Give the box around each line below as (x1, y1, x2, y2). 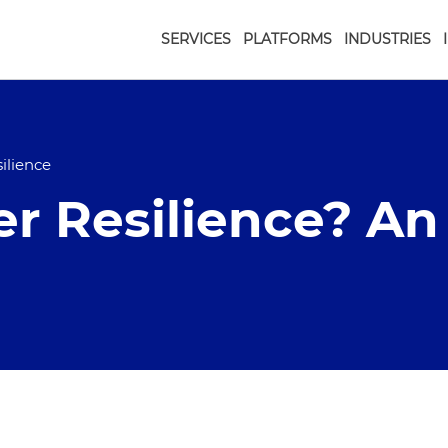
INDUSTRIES (344, 30, 431, 48)
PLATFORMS (243, 30, 332, 48)
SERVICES (161, 30, 231, 48)
